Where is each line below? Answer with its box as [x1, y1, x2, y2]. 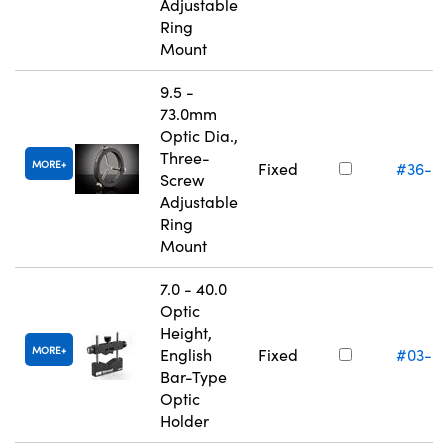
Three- [160, 147, 210, 169]
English [160, 344, 212, 366]
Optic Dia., [160, 125, 238, 147]
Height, [160, 322, 212, 344]
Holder [160, 410, 209, 432]
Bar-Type [160, 366, 227, 388]
